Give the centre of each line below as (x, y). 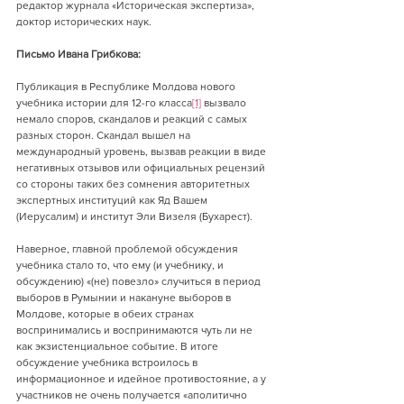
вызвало (225, 103)
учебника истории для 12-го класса (104, 103)
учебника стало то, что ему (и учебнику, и (121, 265)
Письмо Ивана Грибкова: (78, 54)
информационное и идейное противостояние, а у (142, 379)
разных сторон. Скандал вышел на (105, 135)
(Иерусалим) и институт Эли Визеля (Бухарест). (134, 216)
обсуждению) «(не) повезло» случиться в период (140, 281)
